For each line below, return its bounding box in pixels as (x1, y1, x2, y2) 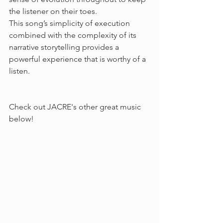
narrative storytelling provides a (9, 42, 121, 52)
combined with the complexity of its (9, 30, 138, 40)
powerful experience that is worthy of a (9, 54, 148, 64)
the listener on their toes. (9, 6, 99, 16)
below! (9, 114, 34, 123)
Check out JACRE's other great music (9, 102, 143, 111)
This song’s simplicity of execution (9, 18, 132, 28)
